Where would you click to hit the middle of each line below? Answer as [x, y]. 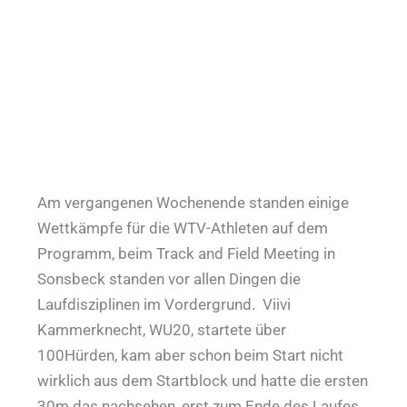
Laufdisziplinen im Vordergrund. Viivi [164, 305]
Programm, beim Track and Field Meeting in [187, 254]
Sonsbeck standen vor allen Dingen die [169, 279]
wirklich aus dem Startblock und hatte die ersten [203, 381]
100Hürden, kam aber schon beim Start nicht [191, 356]
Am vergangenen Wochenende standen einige [194, 203]
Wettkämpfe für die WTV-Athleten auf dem [183, 228]
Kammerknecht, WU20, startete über [162, 330]
